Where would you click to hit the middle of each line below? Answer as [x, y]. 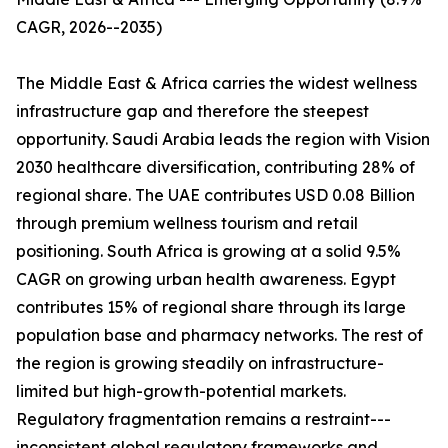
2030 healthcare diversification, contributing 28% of [215, 167]
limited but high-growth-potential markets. [181, 391]
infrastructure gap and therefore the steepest [192, 111]
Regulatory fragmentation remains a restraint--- [203, 419]
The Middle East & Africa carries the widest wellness [216, 83]
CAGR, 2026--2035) [89, 27]
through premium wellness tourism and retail [187, 223]
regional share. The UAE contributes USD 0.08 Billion [215, 195]
